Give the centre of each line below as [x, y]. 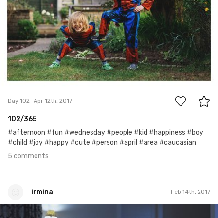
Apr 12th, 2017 [53, 101]
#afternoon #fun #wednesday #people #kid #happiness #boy [106, 132]
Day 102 [19, 101]
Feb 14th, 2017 [191, 192]
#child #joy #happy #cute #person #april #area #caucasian [102, 142]
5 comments [28, 156]
